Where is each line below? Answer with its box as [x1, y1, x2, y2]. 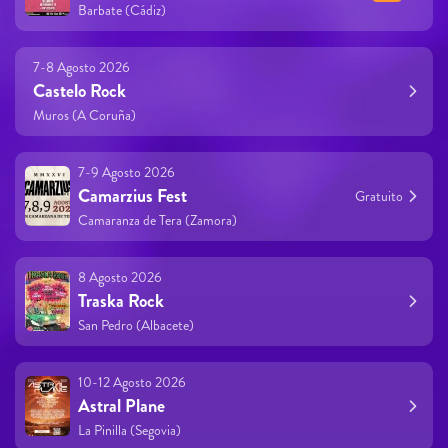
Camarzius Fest [78, 182, 187, 209]
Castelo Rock [33, 77, 126, 104]
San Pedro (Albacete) [78, 314, 194, 335]
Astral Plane [78, 392, 165, 419]
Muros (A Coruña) [33, 104, 136, 125]
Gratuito [355, 185, 403, 206]
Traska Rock [78, 287, 164, 314]
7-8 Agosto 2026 [33, 56, 130, 77]
